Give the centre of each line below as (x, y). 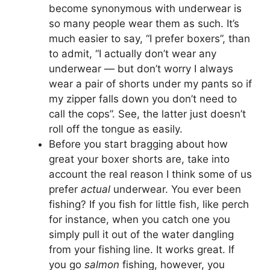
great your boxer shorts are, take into (139, 159)
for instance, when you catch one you (140, 219)
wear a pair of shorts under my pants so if (150, 83)
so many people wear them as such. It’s (144, 23)
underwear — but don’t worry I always (141, 68)
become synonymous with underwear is (145, 8)
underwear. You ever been (176, 189)
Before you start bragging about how (138, 144)
